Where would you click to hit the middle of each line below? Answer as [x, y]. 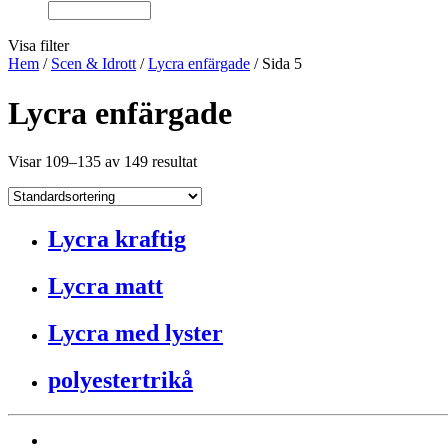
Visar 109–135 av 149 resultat [102, 162]
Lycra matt [105, 286]
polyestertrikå [120, 379]
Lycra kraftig [117, 239]
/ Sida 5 [276, 64]
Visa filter [38, 46]
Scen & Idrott [93, 64]
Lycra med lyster [135, 333]
